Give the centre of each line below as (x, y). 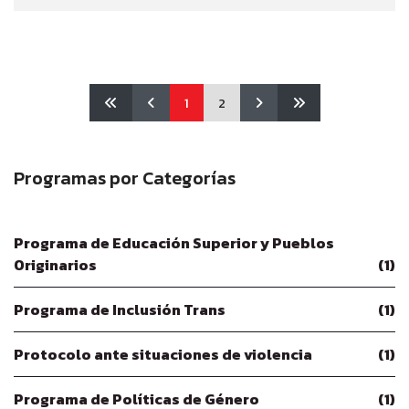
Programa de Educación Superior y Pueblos (174, 243)
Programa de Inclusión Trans (120, 310)
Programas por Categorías (125, 178)
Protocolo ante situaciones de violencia (163, 355)
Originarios (55, 265)
